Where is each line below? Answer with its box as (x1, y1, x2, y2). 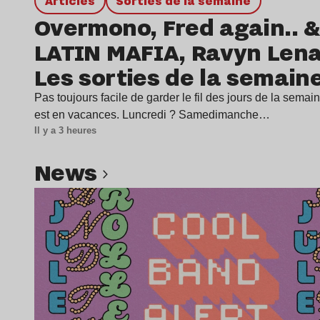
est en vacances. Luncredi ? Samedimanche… (34, 109, 270, 121)
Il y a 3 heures (34, 125, 96, 136)
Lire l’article (163, 189, 221, 202)
